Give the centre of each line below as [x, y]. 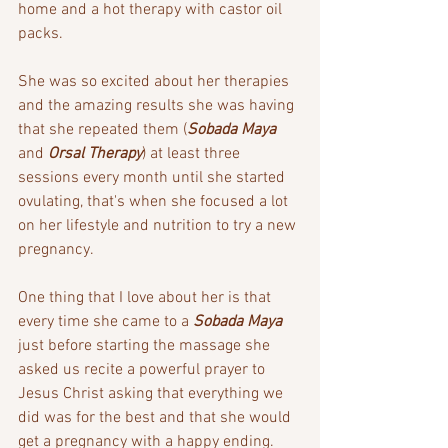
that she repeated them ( [102, 129]
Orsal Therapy [95, 153]
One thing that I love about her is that [146, 297]
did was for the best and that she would [156, 417]
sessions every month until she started [153, 177]
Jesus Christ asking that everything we [152, 393]
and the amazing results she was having [158, 105]
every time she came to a [105, 321]
